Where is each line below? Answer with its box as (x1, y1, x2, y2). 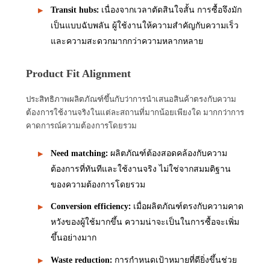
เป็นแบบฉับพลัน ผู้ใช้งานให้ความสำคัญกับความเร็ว (51, 19, 239, 30)
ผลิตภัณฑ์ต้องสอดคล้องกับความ (108, 147, 227, 158)
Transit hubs (51, 5, 96, 14)
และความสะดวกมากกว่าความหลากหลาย (51, 35, 203, 46)
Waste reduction (51, 255, 110, 265)
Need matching (51, 148, 105, 158)
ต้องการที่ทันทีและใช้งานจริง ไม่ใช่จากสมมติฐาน (51, 163, 231, 174)
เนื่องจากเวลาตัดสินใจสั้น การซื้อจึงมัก (99, 4, 242, 14)
